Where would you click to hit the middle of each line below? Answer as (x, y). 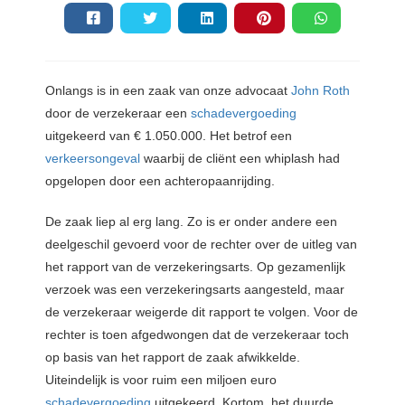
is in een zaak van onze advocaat (194, 90)
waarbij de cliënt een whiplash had (240, 158)
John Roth (320, 90)
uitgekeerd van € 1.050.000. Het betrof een (169, 135)
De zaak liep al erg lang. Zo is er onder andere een (191, 221)
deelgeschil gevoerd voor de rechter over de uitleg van (201, 244)
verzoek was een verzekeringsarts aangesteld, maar (195, 289)
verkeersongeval (93, 158)
